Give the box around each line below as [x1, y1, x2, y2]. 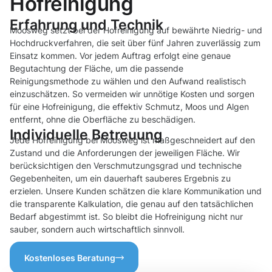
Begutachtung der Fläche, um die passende [10, 63, 183, 74]
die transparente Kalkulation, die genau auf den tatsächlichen [10, 199, 253, 209]
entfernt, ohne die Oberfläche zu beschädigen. [10, 114, 195, 125]
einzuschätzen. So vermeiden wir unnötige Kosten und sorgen [10, 89, 254, 100]
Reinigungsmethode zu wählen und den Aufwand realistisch [10, 76, 246, 87]
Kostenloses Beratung [24, 253, 115, 263]
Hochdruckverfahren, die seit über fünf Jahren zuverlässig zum [10, 38, 260, 49]
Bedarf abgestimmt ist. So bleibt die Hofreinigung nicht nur [10, 211, 243, 222]
